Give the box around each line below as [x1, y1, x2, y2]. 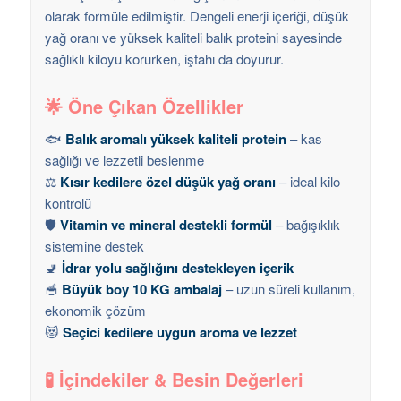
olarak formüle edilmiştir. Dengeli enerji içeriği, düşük [44, 6, 349, 26]
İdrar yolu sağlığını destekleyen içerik [61, 258, 294, 278]
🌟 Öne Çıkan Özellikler [44, 93, 243, 120]
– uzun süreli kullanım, [221, 279, 355, 299]
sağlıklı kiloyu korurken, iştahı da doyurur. [44, 49, 284, 69]
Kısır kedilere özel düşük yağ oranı [59, 172, 276, 192]
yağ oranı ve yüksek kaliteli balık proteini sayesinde [44, 28, 342, 47]
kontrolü [44, 193, 91, 213]
